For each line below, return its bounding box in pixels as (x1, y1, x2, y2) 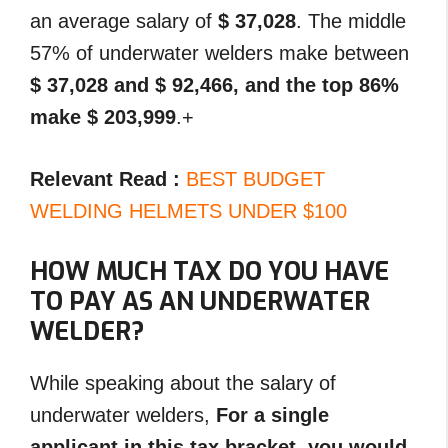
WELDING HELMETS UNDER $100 (30, 199, 347, 222)
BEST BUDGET (186, 167, 325, 190)
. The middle (296, 9, 406, 32)
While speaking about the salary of (30, 371, 336, 394)
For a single (216, 403, 329, 426)
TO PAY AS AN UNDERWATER (30, 284, 370, 318)
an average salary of (30, 9, 218, 32)
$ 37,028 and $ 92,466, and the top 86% (30, 73, 399, 96)
